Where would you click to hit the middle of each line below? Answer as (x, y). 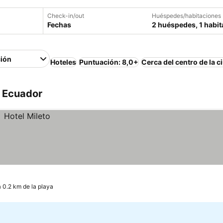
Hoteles (63, 62)
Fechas (59, 25)
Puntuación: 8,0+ (109, 62)
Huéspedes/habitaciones (186, 16)
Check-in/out (66, 16)
